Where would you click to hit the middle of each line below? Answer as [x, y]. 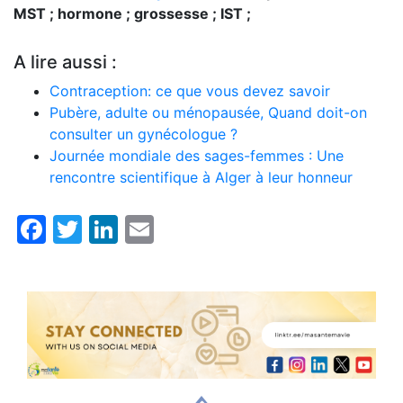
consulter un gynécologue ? [143, 134]
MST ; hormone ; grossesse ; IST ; [132, 13]
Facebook [113, 228]
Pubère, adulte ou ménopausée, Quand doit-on [208, 112]
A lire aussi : [65, 62]
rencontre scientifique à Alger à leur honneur [201, 177]
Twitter [130, 228]
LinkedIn [175, 228]
